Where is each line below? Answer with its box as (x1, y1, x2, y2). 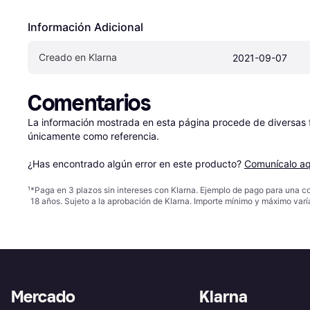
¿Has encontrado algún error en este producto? (28, 158, 244, 170)
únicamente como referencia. (28, 130, 159, 143)
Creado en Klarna (39, 51, 117, 64)
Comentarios (28, 90, 151, 117)
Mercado (11, 286, 75, 307)
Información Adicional (28, 20, 143, 35)
